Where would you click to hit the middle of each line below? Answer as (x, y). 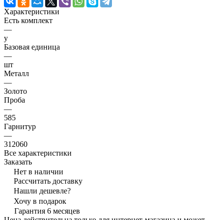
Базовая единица (32, 47)
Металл (16, 74)
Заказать (18, 162)
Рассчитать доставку (48, 181)
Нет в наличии (39, 172)
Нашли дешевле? (42, 191)
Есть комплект (28, 21)
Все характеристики (38, 153)
